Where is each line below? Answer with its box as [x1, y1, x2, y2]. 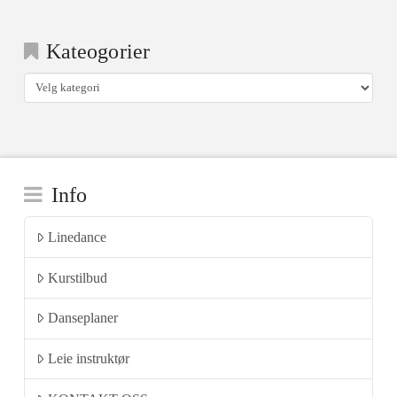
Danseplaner [48, 310, 119, 326]
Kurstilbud [48, 269, 108, 285]
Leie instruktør [48, 351, 130, 367]
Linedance [48, 229, 107, 245]
